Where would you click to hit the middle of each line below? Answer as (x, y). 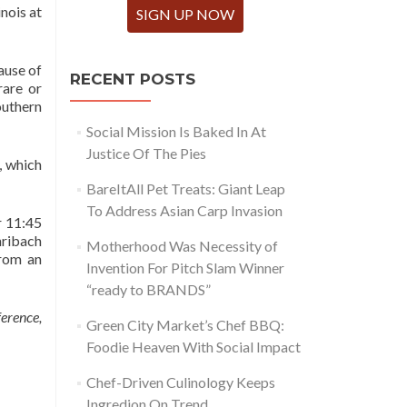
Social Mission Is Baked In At (176, 131)
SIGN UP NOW (185, 14)
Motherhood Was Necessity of (182, 246)
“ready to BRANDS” (148, 289)
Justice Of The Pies (146, 153)
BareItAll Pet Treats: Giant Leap (185, 189)
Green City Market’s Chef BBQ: (185, 325)
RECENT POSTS (133, 79)
